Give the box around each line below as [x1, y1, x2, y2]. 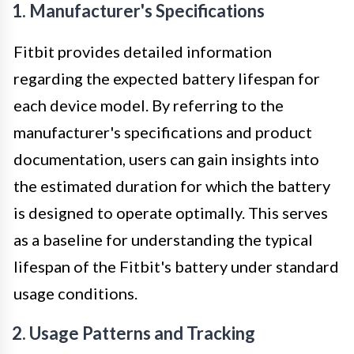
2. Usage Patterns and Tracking [12, 322, 255, 344]
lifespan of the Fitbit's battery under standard [13, 256, 339, 276]
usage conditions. [13, 283, 137, 303]
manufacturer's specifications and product [13, 122, 312, 141]
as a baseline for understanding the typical [13, 229, 313, 249]
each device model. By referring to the [13, 95, 284, 115]
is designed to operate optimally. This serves [13, 202, 328, 222]
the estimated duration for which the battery [13, 175, 330, 195]
